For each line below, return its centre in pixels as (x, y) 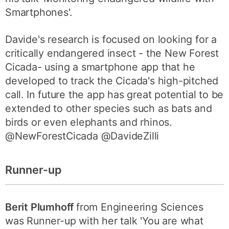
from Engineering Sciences (140, 207)
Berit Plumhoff (41, 207)
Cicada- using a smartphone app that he (100, 67)
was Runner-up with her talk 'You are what (104, 221)
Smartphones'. (39, 12)
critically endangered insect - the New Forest (112, 53)
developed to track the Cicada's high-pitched (112, 81)
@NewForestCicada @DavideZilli (82, 136)
